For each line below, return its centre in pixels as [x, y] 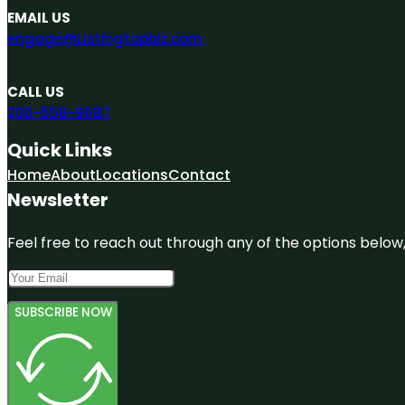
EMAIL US [39, 17]
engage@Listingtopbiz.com [105, 38]
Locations [132, 174]
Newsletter [58, 199]
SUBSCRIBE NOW [63, 312]
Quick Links [60, 150]
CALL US [36, 91]
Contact [199, 174]
